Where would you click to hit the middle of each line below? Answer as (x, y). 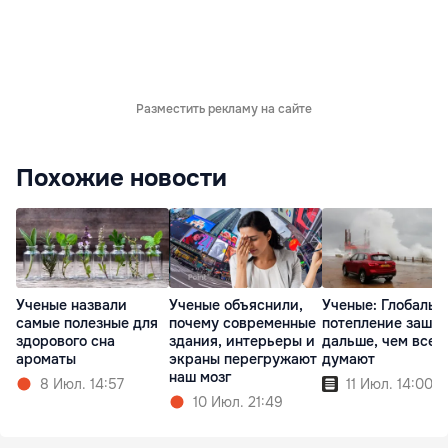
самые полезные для (87, 323)
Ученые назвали (71, 305)
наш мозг (200, 377)
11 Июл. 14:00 (389, 384)
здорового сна (65, 341)
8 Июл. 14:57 (82, 384)
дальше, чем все (379, 341)
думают (348, 359)
